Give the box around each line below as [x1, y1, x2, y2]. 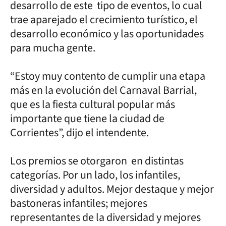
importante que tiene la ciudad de [10, 110, 164, 127]
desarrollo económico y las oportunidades [10, 25, 204, 42]
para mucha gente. [10, 39, 97, 56]
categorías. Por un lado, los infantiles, [10, 166, 180, 183]
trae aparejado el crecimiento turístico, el [10, 11, 198, 28]
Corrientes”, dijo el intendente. [10, 124, 149, 141]
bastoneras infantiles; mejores [10, 195, 147, 211]
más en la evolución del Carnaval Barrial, [10, 82, 197, 98]
